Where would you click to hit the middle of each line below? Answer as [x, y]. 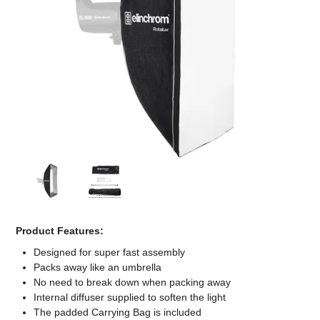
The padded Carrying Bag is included [118, 312]
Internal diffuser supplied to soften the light [130, 297]
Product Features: [60, 231]
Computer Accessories [160, 11]
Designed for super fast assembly [110, 252]
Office [160, 51]
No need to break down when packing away [132, 282]
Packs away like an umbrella [98, 267]
